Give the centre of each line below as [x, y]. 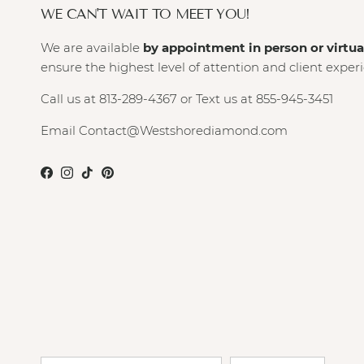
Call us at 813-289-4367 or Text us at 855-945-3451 [187, 98]
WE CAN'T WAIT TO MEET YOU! [145, 14]
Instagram [97, 177]
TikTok [104, 177]
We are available [92, 47]
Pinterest [134, 177]
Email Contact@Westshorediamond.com [164, 130]
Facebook [75, 177]
